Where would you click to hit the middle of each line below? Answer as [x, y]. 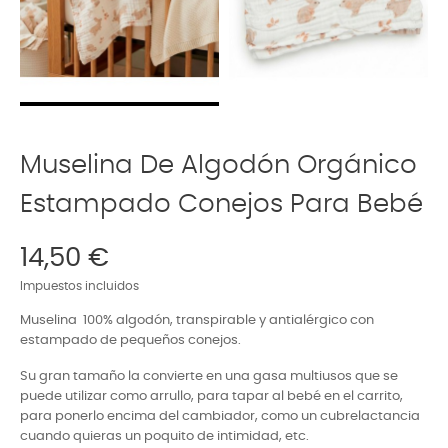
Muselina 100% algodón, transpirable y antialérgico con [197, 320]
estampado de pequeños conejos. [130, 340]
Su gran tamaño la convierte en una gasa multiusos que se [209, 376]
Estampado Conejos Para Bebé [221, 203]
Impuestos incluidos [79, 286]
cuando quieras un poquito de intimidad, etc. [164, 436]
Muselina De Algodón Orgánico [218, 164]
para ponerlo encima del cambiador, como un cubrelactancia [220, 416]
